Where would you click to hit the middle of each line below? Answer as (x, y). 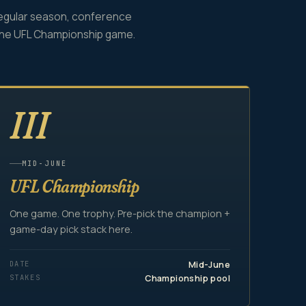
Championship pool (187, 278)
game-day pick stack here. (71, 229)
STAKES (25, 277)
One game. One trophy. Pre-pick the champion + (120, 213)
